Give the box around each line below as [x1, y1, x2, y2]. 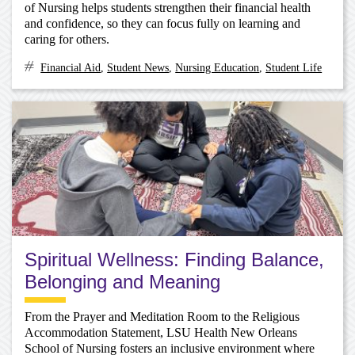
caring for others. [25, 32, 109, 47]
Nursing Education [175, 61, 260, 74]
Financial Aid [40, 61, 101, 74]
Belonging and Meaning [25, 270, 220, 292]
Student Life [265, 61, 323, 74]
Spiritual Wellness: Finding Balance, [25, 248, 324, 270]
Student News [107, 61, 170, 74]
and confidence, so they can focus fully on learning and [25, 17, 300, 31]
